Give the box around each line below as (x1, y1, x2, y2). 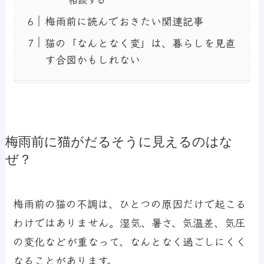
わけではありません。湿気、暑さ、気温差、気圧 (13, 214, 246, 230)
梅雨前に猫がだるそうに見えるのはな (5, 135, 233, 150)
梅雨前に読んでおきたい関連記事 (45, 13, 204, 29)
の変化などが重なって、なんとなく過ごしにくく (13, 233, 247, 249)
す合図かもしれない (45, 51, 141, 67)
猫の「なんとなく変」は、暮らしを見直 (45, 35, 236, 51)
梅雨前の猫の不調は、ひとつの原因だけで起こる (13, 196, 247, 212)
